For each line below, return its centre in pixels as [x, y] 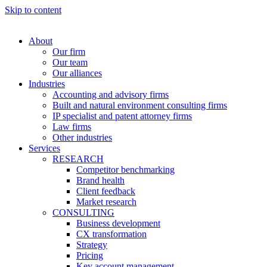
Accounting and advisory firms [111, 94]
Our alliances [77, 73]
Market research [106, 202]
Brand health [100, 180]
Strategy [92, 245]
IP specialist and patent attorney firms [122, 116]
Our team [70, 62]
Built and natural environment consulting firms [140, 105]
